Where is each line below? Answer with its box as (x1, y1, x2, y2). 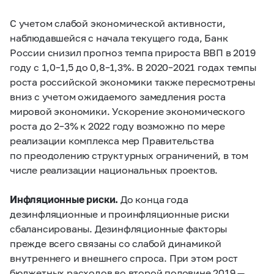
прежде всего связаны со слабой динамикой (10, 237, 221, 249)
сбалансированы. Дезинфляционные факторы (10, 223, 228, 234)
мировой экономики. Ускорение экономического (10, 105, 245, 117)
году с (10, 61, 42, 73)
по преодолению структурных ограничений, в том (10, 149, 248, 161)
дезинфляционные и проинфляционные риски (10, 208, 230, 220)
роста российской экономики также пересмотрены (10, 76, 255, 87)
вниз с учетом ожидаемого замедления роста (10, 91, 226, 102)
